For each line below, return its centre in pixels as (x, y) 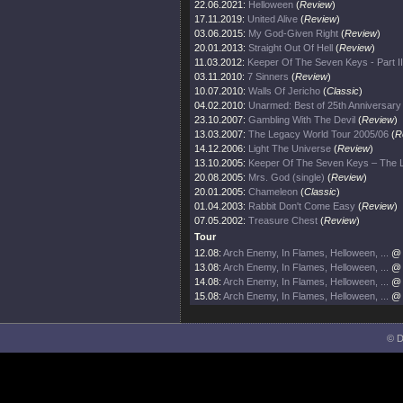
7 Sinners (268, 76)
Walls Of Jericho (284, 91)
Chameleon (273, 192)
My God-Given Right (293, 33)
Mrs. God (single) (287, 177)
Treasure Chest (283, 220)
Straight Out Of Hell (291, 48)
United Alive (273, 19)
